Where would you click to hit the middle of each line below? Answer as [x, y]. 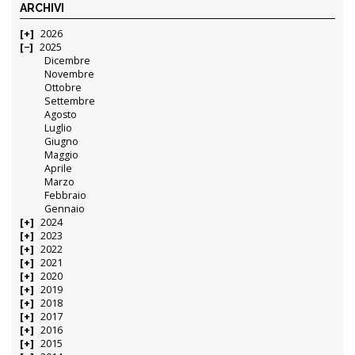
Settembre [70, 101]
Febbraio [66, 195]
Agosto [61, 114]
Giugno [62, 141]
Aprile [59, 168]
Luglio [59, 128]
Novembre [70, 74]
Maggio [62, 155]
